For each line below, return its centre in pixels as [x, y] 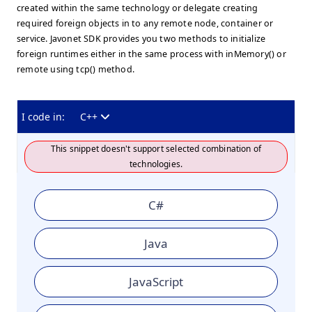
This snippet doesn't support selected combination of [156, 149]
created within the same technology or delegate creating [138, 8]
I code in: [43, 117]
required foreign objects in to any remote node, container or [145, 23]
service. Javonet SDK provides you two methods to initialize [141, 39]
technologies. [156, 164]
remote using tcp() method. [76, 69]
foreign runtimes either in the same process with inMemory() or [151, 54]
